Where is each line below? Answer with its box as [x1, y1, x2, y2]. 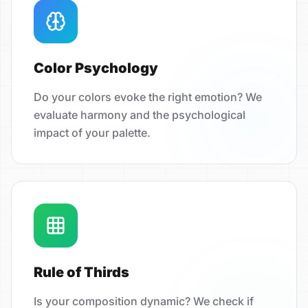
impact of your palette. [34, 126, 151, 140]
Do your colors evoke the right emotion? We [34, 90, 262, 104]
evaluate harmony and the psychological [34, 108, 245, 122]
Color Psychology [34, 60, 158, 77]
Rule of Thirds [34, 264, 129, 281]
